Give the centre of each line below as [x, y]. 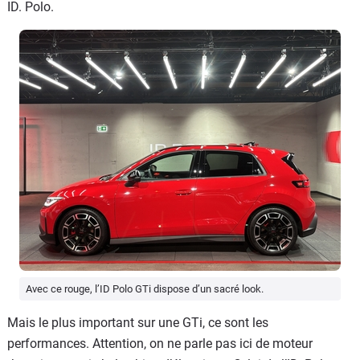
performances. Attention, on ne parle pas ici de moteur [160, 343]
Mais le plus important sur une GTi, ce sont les [138, 322]
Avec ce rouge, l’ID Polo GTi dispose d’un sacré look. [145, 288]
